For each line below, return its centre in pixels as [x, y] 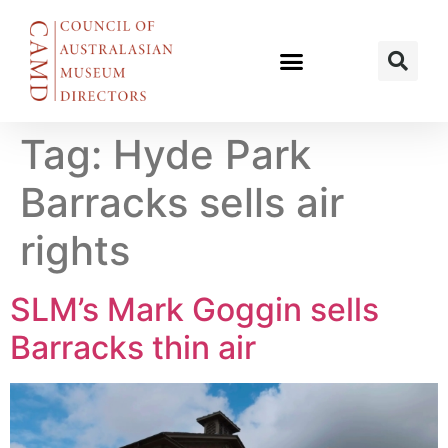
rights [75, 250]
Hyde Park [212, 154]
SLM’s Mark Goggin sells [194, 309]
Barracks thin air [133, 347]
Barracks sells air [182, 202]
